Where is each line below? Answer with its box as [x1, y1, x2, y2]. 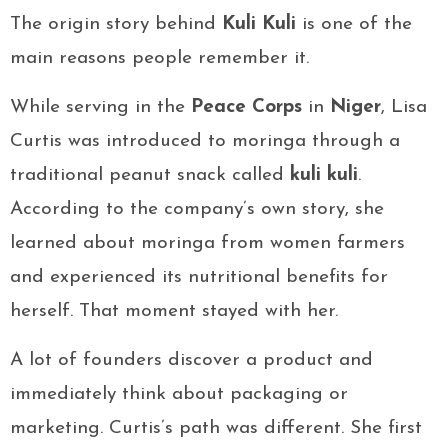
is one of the [296, 15, 412, 35]
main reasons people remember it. [10, 49, 309, 69]
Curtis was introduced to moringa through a [10, 132, 400, 152]
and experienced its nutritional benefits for [10, 268, 388, 288]
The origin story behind [10, 15, 222, 35]
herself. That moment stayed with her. [10, 302, 338, 322]
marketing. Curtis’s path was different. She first [10, 419, 422, 439]
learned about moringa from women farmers [10, 234, 405, 254]
